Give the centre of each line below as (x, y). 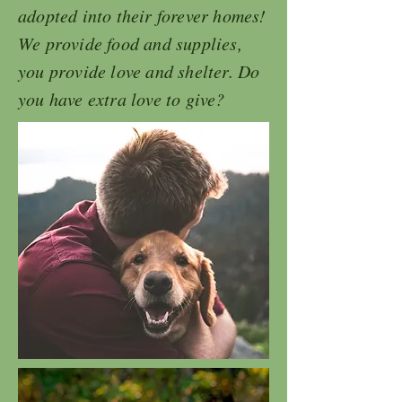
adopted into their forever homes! (142, 15)
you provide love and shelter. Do (139, 71)
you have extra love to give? (125, 99)
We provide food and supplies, (130, 43)
